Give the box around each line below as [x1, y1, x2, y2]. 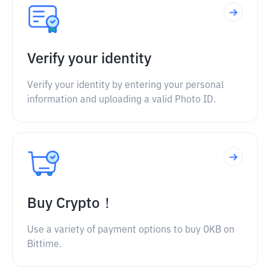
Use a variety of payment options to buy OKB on [27, 225, 234, 235]
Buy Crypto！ [27, 196, 115, 211]
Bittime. [27, 240, 61, 250]
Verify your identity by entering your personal [27, 81, 224, 90]
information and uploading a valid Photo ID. [27, 95, 216, 105]
